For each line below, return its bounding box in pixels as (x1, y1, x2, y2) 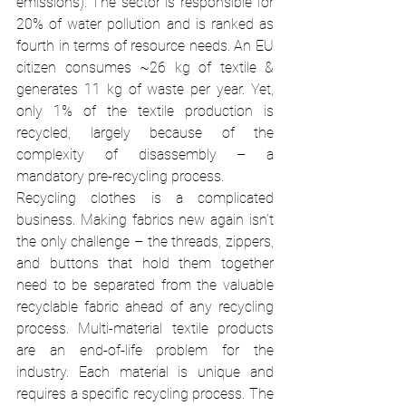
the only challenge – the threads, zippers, (16, 233, 274, 250)
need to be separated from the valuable (16, 276, 274, 294)
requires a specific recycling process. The (16, 385, 274, 402)
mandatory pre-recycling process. (16, 168, 227, 185)
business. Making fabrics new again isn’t (16, 211, 274, 228)
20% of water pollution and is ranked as (16, 15, 274, 33)
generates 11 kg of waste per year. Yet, (16, 81, 274, 98)
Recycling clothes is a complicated (16, 189, 274, 207)
